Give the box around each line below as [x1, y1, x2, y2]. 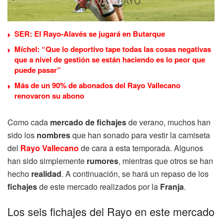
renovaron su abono [14, 90, 84, 102]
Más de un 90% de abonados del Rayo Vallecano [14, 80, 180, 91]
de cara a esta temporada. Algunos [79, 142, 203, 154]
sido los [7, 129, 37, 141]
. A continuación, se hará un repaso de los [61, 168, 209, 180]
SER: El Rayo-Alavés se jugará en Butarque [14, 28, 165, 40]
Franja [160, 181, 184, 193]
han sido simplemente [7, 155, 87, 167]
